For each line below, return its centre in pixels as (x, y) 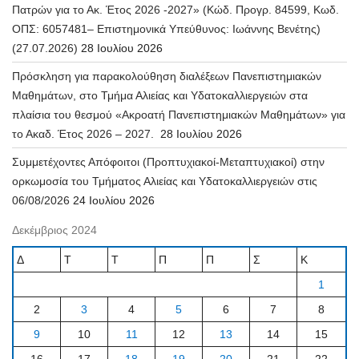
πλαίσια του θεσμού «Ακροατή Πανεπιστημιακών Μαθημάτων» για (179, 114)
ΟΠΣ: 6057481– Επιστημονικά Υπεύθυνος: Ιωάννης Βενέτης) (166, 28)
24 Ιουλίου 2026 (114, 200)
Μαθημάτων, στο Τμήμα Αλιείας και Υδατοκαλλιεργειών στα (160, 95)
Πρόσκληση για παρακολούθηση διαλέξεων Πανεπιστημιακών (167, 76)
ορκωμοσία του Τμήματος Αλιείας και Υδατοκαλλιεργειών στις (165, 181)
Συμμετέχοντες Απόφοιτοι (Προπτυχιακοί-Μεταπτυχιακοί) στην (168, 161)
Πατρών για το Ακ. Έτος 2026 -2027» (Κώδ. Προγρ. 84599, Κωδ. (175, 9)
